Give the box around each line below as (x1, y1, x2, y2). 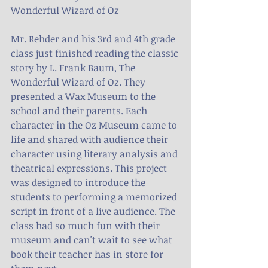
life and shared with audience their (11, 133, 170, 146)
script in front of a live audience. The (11, 205, 178, 218)
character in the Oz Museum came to (11, 118, 179, 132)
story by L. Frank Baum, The (11, 61, 138, 74)
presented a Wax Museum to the (11, 90, 158, 103)
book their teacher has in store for (11, 248, 166, 261)
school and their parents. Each (11, 104, 150, 117)
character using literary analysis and (11, 147, 180, 160)
